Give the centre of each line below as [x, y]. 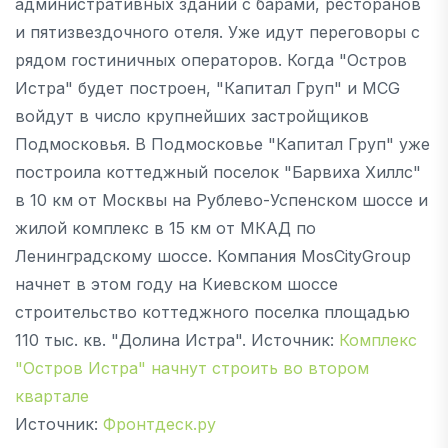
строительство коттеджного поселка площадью [212, 311]
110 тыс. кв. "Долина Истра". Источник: [177, 339]
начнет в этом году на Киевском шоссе [176, 283]
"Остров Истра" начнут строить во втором [192, 367]
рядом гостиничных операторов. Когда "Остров [211, 59]
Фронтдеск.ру [159, 423]
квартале [52, 395]
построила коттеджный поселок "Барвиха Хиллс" [218, 171]
